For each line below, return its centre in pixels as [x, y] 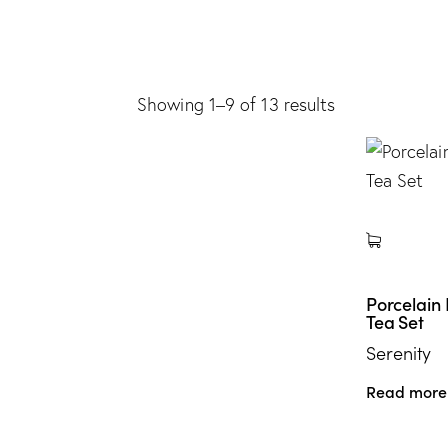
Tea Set [395, 322]
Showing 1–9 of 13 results [236, 104]
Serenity [398, 353]
